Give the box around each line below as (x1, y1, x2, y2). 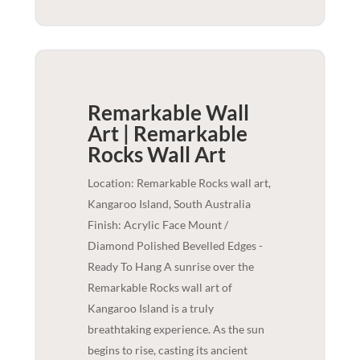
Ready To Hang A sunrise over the (87, 259, 254, 273)
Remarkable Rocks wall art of (87, 280, 232, 294)
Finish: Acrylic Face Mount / (87, 217, 228, 231)
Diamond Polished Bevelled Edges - (87, 238, 263, 252)
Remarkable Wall (87, 99, 249, 125)
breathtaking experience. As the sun (87, 321, 264, 336)
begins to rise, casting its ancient (87, 342, 247, 357)
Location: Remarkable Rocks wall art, (87, 175, 271, 190)
